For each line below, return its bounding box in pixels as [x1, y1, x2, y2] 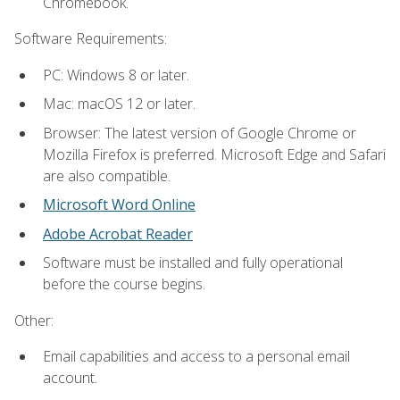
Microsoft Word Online [43, 195, 196, 215]
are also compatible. [43, 165, 171, 186]
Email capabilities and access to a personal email [43, 346, 350, 366]
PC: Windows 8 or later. [43, 64, 189, 85]
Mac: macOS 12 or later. [43, 94, 196, 114]
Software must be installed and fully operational [43, 253, 343, 273]
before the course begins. [43, 274, 205, 295]
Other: [14, 310, 54, 330]
